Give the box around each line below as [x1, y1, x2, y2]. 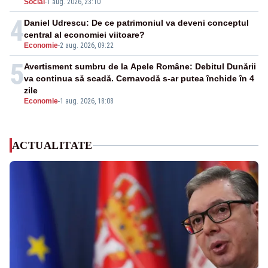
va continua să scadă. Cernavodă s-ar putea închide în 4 [24, 74, 254, 84]
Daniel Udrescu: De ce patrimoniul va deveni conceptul [24, 18, 249, 28]
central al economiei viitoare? [24, 30, 145, 40]
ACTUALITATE [12, 139, 93, 152]
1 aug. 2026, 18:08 [60, 97, 114, 106]
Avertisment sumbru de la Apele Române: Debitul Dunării [24, 62, 256, 72]
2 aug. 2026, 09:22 [60, 41, 114, 50]
